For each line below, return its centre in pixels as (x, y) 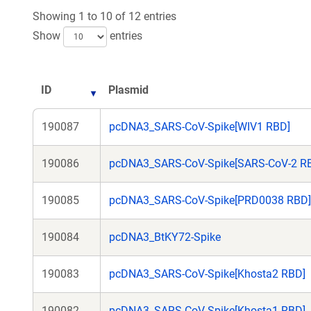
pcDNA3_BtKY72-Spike (165, 237)
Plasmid (128, 90)
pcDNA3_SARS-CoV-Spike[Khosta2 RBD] (207, 274)
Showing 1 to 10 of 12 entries (104, 16)
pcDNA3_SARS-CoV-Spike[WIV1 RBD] (200, 127)
